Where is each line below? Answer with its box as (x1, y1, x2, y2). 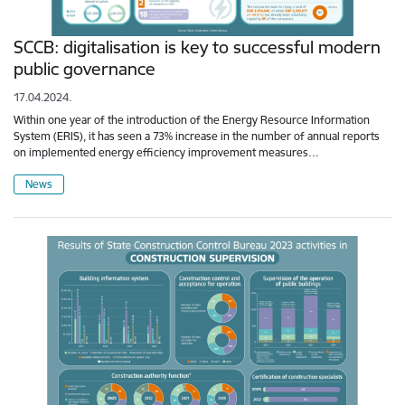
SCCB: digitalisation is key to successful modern (14, 36, 381, 59)
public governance (14, 58, 155, 80)
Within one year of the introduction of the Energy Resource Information (14, 113, 370, 127)
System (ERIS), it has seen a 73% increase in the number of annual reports (14, 129, 380, 144)
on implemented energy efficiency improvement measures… (14, 146, 319, 160)
